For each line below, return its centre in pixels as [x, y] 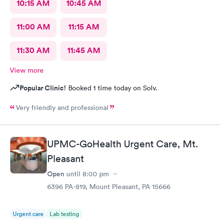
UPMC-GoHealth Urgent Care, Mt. [123, 144]
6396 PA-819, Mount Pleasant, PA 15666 [109, 187]
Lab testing [64, 214]
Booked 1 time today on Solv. [112, 88]
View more [27, 70]
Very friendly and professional [62, 107]
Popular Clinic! [43, 88]
